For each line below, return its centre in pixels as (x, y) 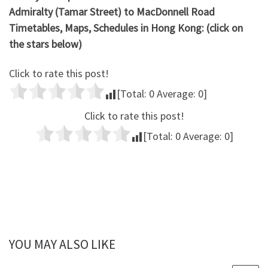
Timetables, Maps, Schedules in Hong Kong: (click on (126, 28)
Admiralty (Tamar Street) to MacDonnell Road (112, 11)
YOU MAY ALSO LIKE (62, 245)
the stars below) (45, 44)
